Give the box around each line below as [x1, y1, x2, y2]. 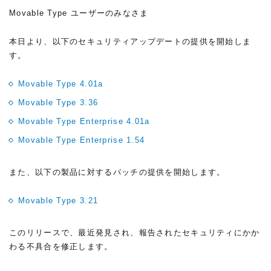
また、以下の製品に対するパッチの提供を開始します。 [9, 168, 226, 177]
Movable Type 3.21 [18, 196, 99, 205]
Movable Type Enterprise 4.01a [18, 117, 150, 126]
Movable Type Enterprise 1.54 [18, 135, 145, 145]
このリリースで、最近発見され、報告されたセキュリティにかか [9, 228, 260, 237]
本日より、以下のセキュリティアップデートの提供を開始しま [9, 37, 252, 46]
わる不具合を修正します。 [9, 242, 113, 251]
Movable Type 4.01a [18, 79, 103, 88]
